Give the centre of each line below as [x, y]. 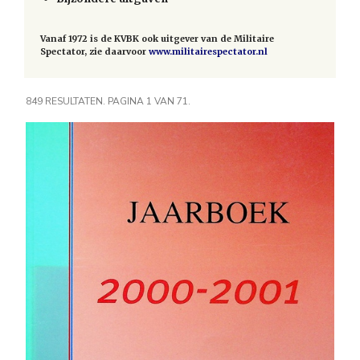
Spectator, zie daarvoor [94, 51]
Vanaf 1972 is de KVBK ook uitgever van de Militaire [157, 38]
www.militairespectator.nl [208, 51]
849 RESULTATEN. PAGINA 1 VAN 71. [108, 101]
